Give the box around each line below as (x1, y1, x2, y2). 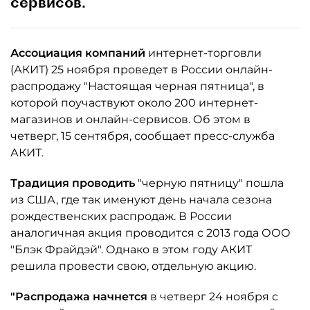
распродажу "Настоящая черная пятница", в (10, 80, 264, 93)
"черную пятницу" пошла (138, 176, 284, 190)
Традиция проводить (10, 176, 138, 190)
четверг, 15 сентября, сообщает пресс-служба (10, 129, 275, 143)
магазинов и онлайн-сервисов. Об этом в (10, 113, 250, 126)
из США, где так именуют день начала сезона (10, 193, 272, 206)
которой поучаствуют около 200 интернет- (10, 96, 258, 109)
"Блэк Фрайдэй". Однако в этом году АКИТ (10, 243, 252, 256)
